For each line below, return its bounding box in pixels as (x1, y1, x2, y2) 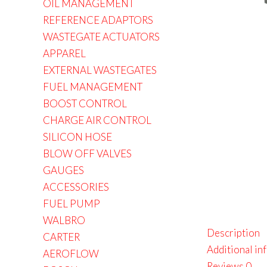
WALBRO (43, 214, 85, 226)
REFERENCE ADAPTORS (43, 14, 153, 26)
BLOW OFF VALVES (43, 147, 132, 160)
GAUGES (43, 164, 84, 176)
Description (207, 226, 260, 239)
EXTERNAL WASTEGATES (43, 64, 157, 76)
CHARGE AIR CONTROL (43, 114, 151, 126)
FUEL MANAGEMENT (43, 80, 142, 93)
